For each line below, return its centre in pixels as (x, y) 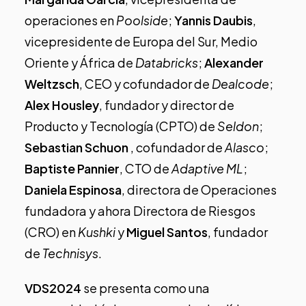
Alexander (234, 62)
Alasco (245, 147)
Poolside (142, 20)
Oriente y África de (80, 62)
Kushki (97, 232)
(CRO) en (51, 232)
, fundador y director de (167, 105)
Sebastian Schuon (78, 147)
